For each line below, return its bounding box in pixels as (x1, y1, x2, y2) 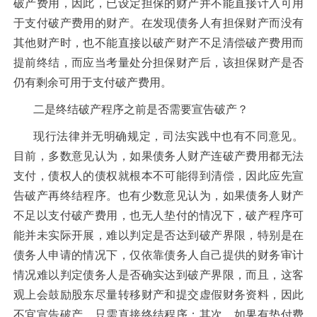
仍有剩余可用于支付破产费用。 (13, 76, 172, 88)
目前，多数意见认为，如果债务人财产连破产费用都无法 (13, 149, 304, 162)
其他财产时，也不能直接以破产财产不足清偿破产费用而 (13, 36, 304, 49)
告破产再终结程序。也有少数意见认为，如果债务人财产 (13, 189, 304, 202)
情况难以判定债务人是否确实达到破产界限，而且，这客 (13, 268, 304, 281)
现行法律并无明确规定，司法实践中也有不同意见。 (33, 129, 304, 142)
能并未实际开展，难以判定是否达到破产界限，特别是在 (13, 229, 304, 241)
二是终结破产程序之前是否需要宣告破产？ (33, 103, 248, 115)
